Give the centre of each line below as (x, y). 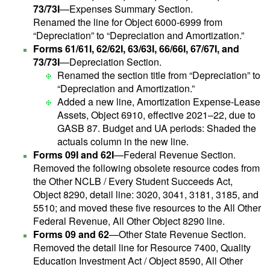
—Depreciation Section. (111, 62)
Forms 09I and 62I (74, 155)
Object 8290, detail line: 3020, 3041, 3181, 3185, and (146, 194)
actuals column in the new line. (123, 141)
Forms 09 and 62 (71, 234)
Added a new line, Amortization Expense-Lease (159, 102)
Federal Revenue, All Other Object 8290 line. (129, 221)
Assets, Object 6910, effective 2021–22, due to (156, 115)
